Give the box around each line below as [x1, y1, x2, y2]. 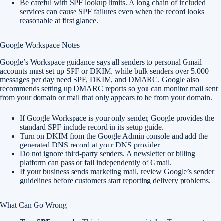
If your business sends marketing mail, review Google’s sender [20, 167, 214, 176]
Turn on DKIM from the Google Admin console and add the [20, 132, 208, 140]
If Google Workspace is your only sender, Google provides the [20, 114, 214, 122]
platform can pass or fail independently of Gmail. [20, 158, 172, 167]
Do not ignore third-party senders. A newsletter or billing [20, 149, 195, 158]
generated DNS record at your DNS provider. [20, 141, 161, 149]
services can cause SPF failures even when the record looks [20, 7, 204, 16]
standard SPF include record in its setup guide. [20, 123, 164, 131]
